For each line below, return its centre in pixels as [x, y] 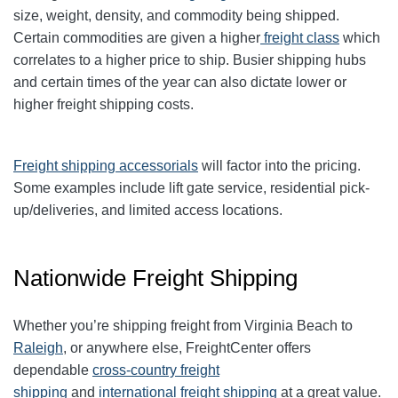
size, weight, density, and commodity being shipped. [176, 16]
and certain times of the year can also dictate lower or [180, 83]
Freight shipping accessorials [106, 166]
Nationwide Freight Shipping [155, 279]
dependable [53, 370]
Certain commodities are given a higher [137, 38]
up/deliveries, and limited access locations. [148, 211]
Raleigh [38, 348]
